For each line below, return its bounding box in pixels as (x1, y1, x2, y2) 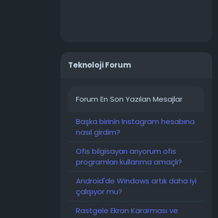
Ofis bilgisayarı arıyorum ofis (76, 146, 176, 156)
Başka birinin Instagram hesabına (76, 116, 195, 127)
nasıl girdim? (76, 127, 120, 137)
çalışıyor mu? (76, 186, 122, 197)
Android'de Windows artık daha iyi (76, 176, 197, 186)
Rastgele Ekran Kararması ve (76, 205, 178, 216)
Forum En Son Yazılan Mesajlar (76, 94, 182, 104)
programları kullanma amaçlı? (76, 157, 182, 167)
